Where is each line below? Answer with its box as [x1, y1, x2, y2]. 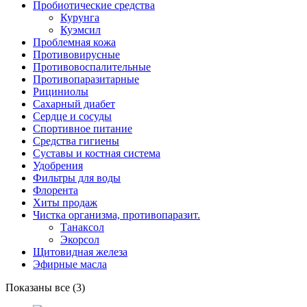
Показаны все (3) [5, 281, 85, 293]
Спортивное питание [33, 122, 132, 134]
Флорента [33, 184, 78, 196]
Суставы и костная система [33, 147, 160, 159]
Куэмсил [60, 23, 101, 36]
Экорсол [60, 233, 99, 245]
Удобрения [33, 159, 83, 171]
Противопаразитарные [33, 73, 139, 85]
